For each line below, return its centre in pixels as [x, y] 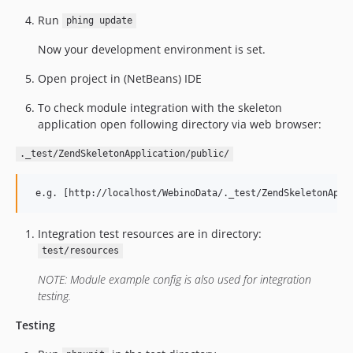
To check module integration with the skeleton [160, 107]
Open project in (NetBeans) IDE [120, 78]
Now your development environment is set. [152, 49]
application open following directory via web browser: [180, 124]
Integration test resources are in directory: [150, 233]
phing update [99, 21]
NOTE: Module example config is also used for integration [175, 279]
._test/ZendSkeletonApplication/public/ [124, 154]
